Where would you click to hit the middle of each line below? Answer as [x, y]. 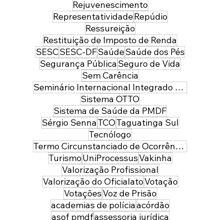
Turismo [65, 158]
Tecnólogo [110, 135]
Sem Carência [110, 76]
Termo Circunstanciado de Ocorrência [180, 146]
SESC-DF [78, 52]
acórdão [153, 205]
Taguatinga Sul [147, 123]
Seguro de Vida [149, 64]
